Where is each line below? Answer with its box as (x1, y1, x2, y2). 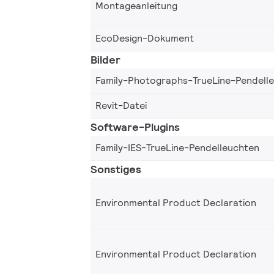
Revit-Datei (95, 98, 147, 112)
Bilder (91, 52, 120, 67)
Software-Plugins (91, 119, 180, 134)
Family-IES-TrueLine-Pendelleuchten (95, 141, 259, 154)
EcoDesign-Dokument (95, 31, 194, 45)
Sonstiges (91, 161, 141, 176)
